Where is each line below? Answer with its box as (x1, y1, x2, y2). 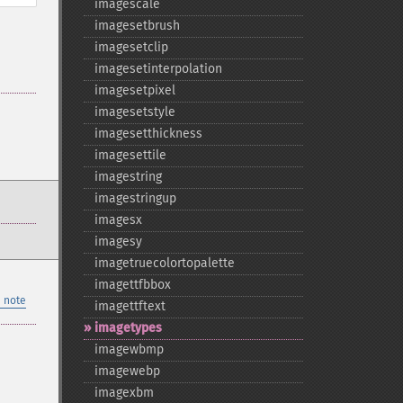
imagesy (94, 234, 142, 249)
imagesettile (94, 148, 166, 163)
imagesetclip (94, 40, 168, 55)
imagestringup (94, 191, 176, 206)
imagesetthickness (94, 126, 202, 141)
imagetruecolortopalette (94, 255, 235, 271)
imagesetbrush (94, 18, 180, 33)
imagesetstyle (94, 104, 175, 120)
